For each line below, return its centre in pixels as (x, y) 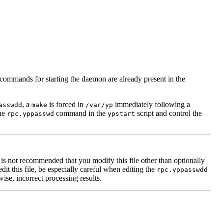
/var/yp (99, 105)
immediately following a (151, 104)
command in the (81, 113)
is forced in (66, 104)
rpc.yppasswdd (182, 169)
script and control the (168, 113)
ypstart (121, 113)
